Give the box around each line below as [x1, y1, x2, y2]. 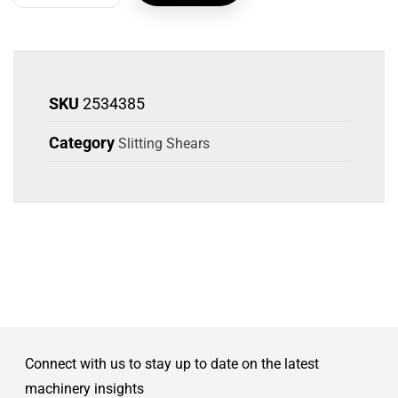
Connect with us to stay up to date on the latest [24, 354, 319, 372]
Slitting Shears [118, 134, 210, 152]
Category [49, 132, 115, 152]
